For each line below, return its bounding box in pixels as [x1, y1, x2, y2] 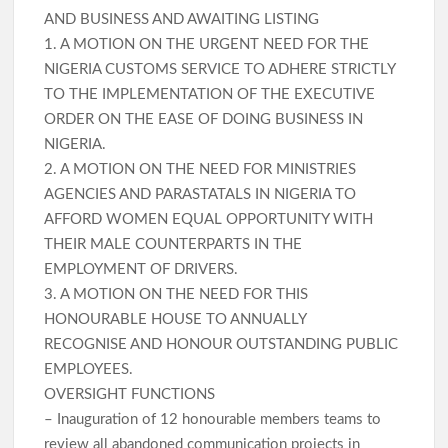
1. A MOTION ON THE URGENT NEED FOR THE [44, 37, 370, 53]
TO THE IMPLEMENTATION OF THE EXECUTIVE [44, 87, 376, 103]
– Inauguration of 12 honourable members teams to [44, 412, 382, 428]
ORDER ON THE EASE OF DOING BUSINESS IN [44, 112, 364, 128]
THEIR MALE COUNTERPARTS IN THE [44, 237, 303, 253]
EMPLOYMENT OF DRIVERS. [44, 262, 247, 278]
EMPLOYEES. [44, 362, 134, 378]
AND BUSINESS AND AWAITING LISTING [44, 12, 320, 28]
